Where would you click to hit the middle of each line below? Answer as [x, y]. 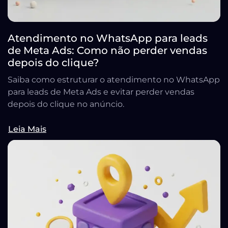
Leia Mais [27, 129]
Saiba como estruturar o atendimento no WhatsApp [114, 80]
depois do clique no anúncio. [66, 104]
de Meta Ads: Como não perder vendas [107, 51]
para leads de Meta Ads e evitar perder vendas [101, 92]
